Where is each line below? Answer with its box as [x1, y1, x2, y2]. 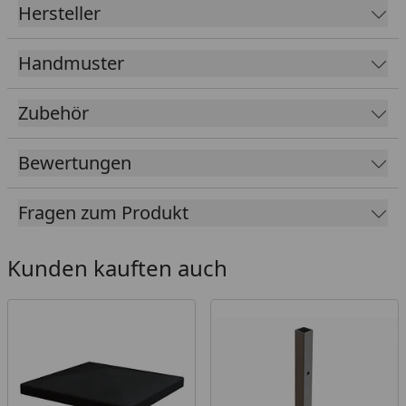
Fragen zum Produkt [18, 199, 188, 225]
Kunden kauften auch [7, 252, 227, 283]
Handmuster [18, 50, 124, 75]
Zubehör [18, 100, 89, 125]
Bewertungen [18, 150, 131, 175]
